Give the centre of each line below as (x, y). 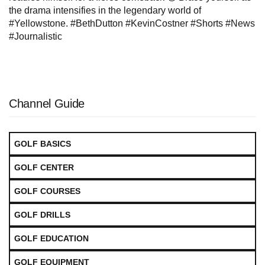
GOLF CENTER (44, 168)
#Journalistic (35, 37)
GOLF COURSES (47, 191)
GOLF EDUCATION (51, 239)
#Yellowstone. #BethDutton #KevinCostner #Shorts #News (132, 24)
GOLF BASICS (43, 144)
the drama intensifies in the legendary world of (105, 11)
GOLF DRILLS (42, 215)
